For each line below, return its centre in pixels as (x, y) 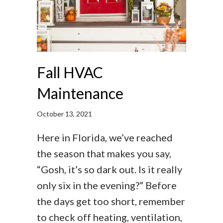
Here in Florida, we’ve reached (105, 138)
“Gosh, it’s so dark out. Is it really (110, 169)
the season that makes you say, (104, 154)
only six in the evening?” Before (107, 185)
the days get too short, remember (111, 201)
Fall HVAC (70, 72)
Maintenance (80, 93)
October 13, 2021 (64, 114)
